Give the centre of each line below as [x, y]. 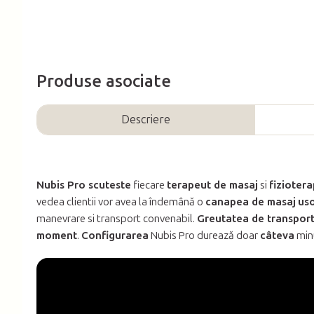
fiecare [149, 185]
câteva [277, 235]
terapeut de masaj [212, 185]
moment [57, 235]
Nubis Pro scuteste [84, 185]
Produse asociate [104, 81]
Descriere [145, 119]
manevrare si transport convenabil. [117, 218]
